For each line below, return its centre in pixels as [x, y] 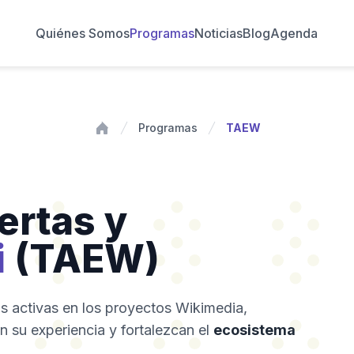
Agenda [294, 33]
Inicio [109, 145]
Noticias [219, 33]
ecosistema [254, 330]
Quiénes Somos [83, 33]
